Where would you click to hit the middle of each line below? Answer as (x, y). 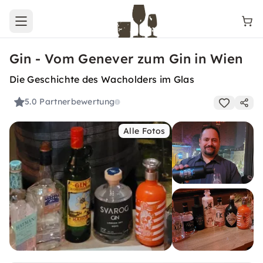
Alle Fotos (144, 131)
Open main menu (55, 26)
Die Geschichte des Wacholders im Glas (102, 79)
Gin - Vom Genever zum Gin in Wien (126, 59)
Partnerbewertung (77, 102)
